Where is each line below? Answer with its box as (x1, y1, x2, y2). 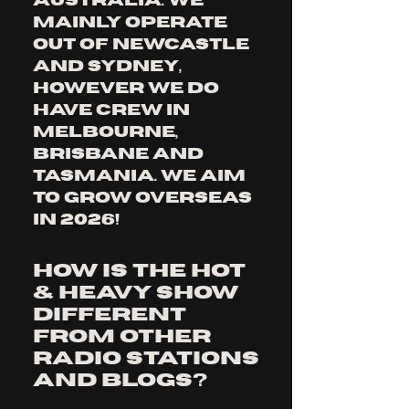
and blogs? (33, 371, 207, 390)
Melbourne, (33, 125, 182, 140)
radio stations (33, 349, 259, 368)
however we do (33, 81, 223, 96)
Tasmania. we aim (33, 169, 249, 184)
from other (33, 327, 211, 346)
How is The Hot (33, 261, 246, 280)
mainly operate (33, 16, 231, 30)
